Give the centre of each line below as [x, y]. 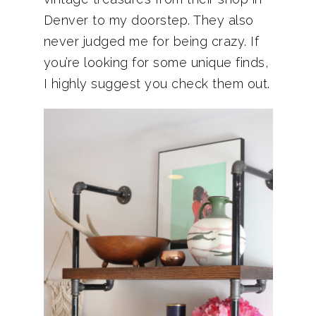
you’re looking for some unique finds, [156, 62]
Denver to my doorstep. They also [148, 20]
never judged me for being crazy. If [151, 41]
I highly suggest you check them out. [157, 84]
